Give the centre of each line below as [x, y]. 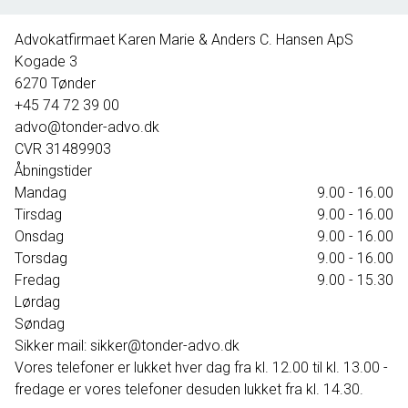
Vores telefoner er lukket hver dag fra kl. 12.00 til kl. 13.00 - [201, 367]
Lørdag [37, 302]
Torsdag [41, 258]
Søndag [40, 324]
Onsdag [39, 236]
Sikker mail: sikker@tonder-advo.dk [127, 346]
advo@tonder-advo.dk [87, 127]
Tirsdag [38, 214]
